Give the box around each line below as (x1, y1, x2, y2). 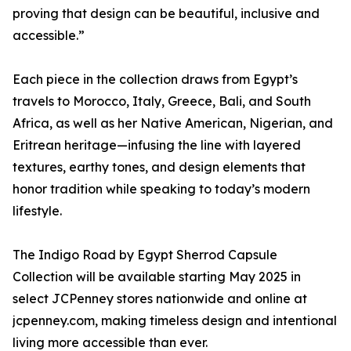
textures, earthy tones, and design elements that (13, 159, 306, 175)
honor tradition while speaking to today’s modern (13, 181, 310, 197)
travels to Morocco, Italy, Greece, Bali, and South (13, 93, 311, 110)
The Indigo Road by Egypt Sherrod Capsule (13, 247, 277, 263)
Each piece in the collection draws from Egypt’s (13, 71, 298, 88)
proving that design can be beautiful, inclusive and (13, 5, 320, 22)
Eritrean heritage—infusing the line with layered (13, 137, 301, 154)
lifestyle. (13, 203, 62, 219)
